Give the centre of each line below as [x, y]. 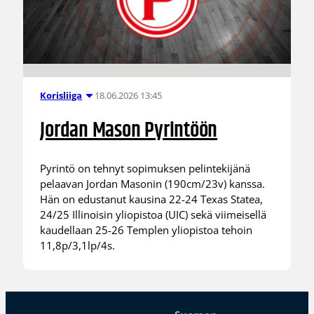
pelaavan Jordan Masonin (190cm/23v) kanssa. [153, 183]
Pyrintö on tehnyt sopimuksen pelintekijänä [145, 168]
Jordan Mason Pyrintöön [129, 131]
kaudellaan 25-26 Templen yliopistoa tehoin [146, 230]
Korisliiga [61, 96]
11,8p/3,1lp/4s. [78, 245]
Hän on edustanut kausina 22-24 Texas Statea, [152, 199]
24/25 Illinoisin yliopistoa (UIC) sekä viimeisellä [153, 214]
